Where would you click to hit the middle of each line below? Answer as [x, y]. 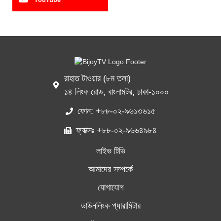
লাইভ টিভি [110, 151]
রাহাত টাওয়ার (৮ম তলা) [97, 78]
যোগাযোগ [110, 187]
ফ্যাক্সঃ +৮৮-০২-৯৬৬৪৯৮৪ [116, 130]
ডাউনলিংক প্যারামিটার [110, 205]
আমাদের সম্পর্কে [110, 169]
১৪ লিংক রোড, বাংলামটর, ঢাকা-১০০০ [116, 92]
